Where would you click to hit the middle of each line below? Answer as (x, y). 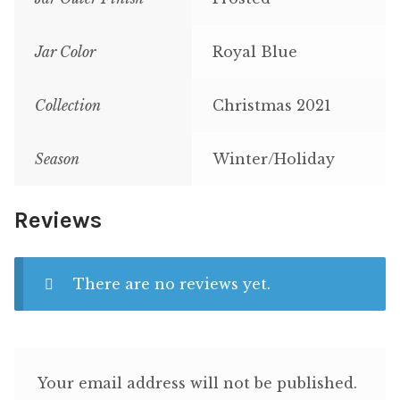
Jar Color (65, 52)
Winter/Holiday (273, 159)
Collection (67, 106)
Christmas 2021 (271, 106)
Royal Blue (254, 52)
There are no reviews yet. (171, 283)
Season (57, 159)
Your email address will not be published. (197, 383)
